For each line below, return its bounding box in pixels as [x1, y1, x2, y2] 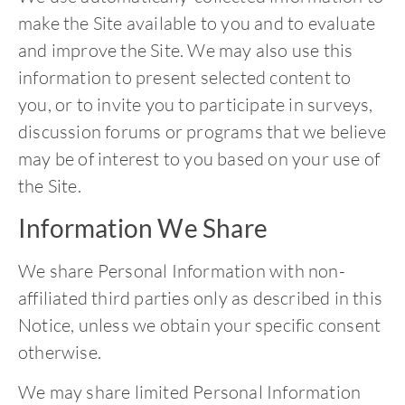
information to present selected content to [18, 66, 352, 89]
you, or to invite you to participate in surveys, [18, 93, 373, 117]
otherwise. [18, 340, 101, 363]
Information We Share [18, 212, 268, 243]
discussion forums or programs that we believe [18, 120, 387, 144]
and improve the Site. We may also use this [18, 39, 353, 62]
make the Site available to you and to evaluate [18, 12, 376, 35]
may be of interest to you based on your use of [18, 147, 381, 171]
